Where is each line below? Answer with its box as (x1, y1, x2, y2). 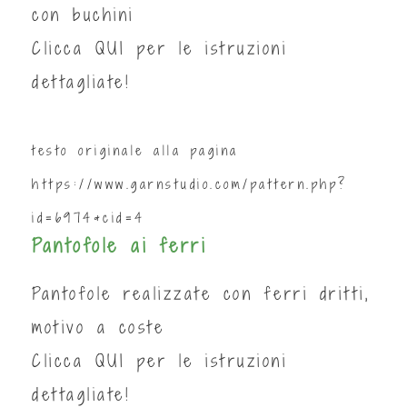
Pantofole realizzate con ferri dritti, (32, 281, 370, 305)
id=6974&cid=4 (32, 208, 145, 227)
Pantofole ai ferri (32, 232, 206, 259)
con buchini (32, 2, 134, 26)
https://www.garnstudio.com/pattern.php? (32, 174, 348, 194)
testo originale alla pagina (32, 141, 239, 160)
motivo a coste (32, 314, 164, 339)
